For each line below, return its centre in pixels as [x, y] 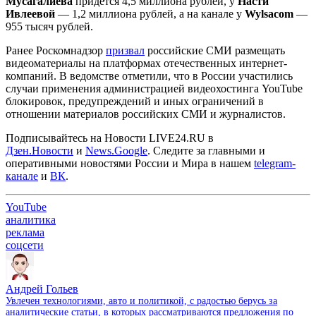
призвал [125, 50]
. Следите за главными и [206, 150]
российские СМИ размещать [215, 50]
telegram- [275, 163]
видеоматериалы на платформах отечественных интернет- [146, 63]
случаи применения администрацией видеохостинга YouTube [154, 88]
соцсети [25, 245]
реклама [25, 232]
